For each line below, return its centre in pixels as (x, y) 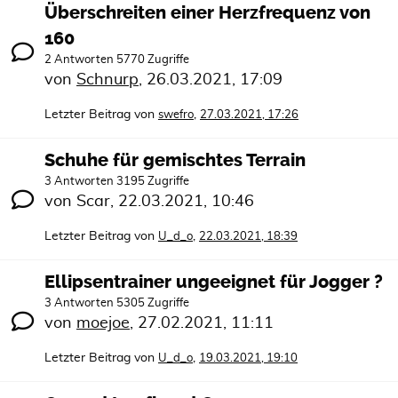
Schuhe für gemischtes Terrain (175, 160)
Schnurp (107, 80)
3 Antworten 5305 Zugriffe (117, 303)
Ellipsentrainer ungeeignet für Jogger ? (214, 282)
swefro (176, 115)
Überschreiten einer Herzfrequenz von (207, 12)
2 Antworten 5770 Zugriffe (117, 60)
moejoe (103, 323)
